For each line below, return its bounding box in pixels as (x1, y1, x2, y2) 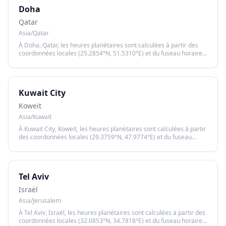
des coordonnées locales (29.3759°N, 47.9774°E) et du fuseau (19, 133, 192, 141)
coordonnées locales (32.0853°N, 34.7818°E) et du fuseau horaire (19, 216, 202, 225)
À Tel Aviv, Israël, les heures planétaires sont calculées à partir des (19, 208, 205, 217)
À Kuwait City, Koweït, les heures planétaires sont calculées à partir (19, 125, 206, 133)
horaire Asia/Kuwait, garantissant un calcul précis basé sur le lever (19, 141, 205, 149)
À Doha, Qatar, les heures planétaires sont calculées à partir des (19, 41, 198, 49)
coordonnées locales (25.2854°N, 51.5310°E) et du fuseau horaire (19, 49, 202, 58)
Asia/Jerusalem (19, 196, 61, 205)
